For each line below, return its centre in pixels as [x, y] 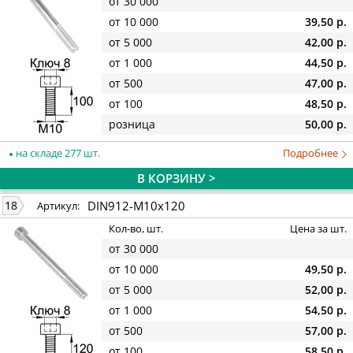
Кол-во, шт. [136, 229]
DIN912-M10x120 [136, 205]
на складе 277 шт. [57, 152]
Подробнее [312, 152]
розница [132, 124]
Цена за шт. [318, 229]
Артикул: [58, 206]
